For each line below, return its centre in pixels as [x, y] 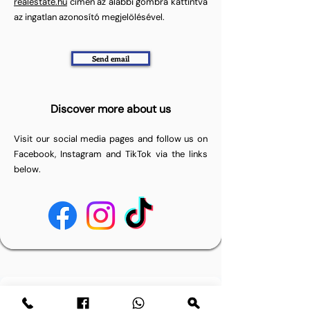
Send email [111, 58]
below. [27, 169]
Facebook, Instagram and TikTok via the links [111, 154]
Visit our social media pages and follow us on [111, 139]
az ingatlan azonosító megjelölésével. [89, 17]
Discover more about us [111, 109]
